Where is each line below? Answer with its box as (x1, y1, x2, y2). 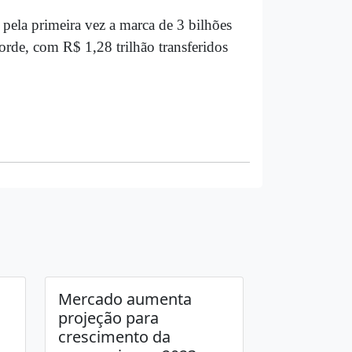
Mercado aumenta (57, 288, 192, 310)
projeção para (57, 307, 159, 328)
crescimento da (57, 326, 170, 347)
